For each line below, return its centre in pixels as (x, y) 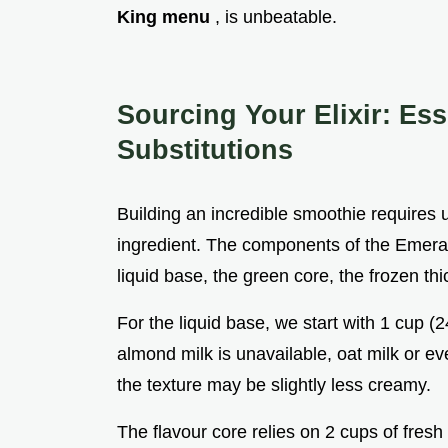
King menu (166, 17)
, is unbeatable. (276, 17)
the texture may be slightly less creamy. (274, 385)
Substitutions (205, 150)
